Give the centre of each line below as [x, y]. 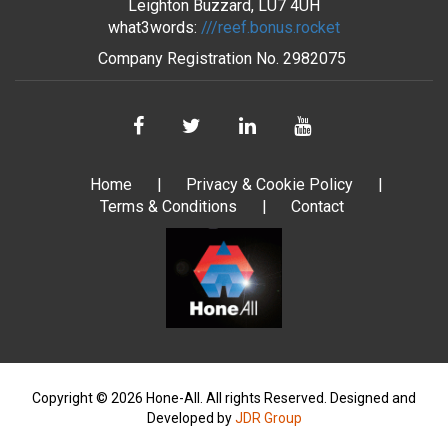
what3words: [154, 27]
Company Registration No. [188, 58]
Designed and [373, 397]
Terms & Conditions [168, 206]
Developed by [190, 417]
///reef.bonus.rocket [270, 27]
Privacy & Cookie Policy [269, 184]
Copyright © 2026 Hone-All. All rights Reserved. [181, 397]
